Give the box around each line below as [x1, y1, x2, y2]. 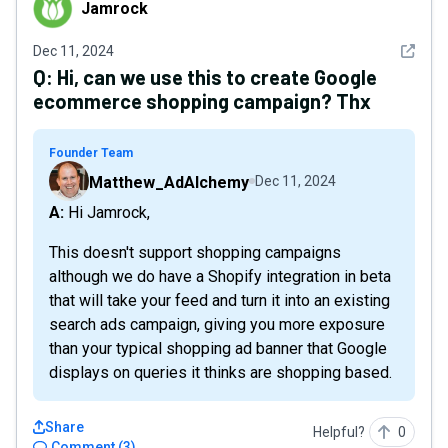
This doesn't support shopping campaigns [49, 243, 341, 262]
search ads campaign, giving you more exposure [49, 315, 385, 334]
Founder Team [49, 146, 133, 160]
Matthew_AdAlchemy [89, 173, 249, 192]
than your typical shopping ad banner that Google [49, 339, 387, 358]
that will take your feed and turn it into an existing [49, 291, 390, 310]
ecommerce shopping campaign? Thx [33, 89, 371, 113]
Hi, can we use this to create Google [57, 65, 377, 89]
